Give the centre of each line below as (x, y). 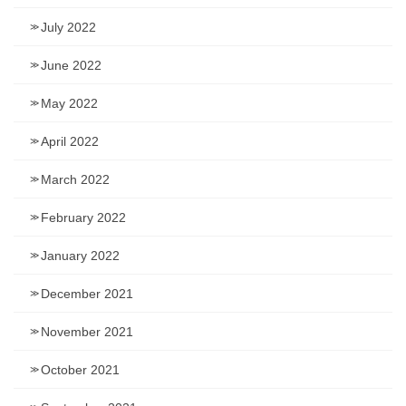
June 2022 (71, 66)
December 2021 (87, 294)
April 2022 (70, 142)
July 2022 (68, 28)
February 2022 (83, 218)
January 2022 (80, 256)
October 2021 (80, 370)
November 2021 (87, 332)
